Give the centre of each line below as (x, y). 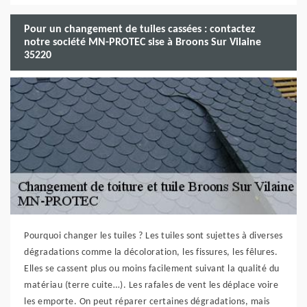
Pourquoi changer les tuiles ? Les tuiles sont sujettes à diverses (153, 236)
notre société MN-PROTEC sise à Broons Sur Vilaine (143, 42)
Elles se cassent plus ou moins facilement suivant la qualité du (152, 269)
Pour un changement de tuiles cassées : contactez (139, 29)
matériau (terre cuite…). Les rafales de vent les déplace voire (151, 285)
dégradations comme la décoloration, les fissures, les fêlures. (151, 253)
